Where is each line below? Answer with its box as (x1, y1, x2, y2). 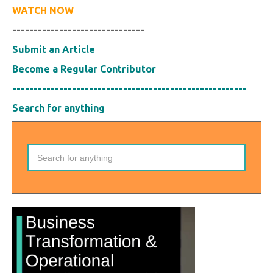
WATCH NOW (12, 5, 74, 16)
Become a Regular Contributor (12, 63, 156, 75)
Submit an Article (12, 44, 95, 55)
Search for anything (12, 102, 105, 114)
